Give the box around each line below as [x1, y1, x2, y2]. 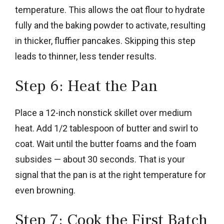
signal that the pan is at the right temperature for [15, 169, 206, 180]
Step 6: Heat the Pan [15, 75, 157, 96]
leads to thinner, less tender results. [15, 50, 156, 61]
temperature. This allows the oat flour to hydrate [15, 4, 205, 15]
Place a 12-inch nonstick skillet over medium [15, 107, 192, 118]
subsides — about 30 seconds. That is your [15, 153, 185, 164]
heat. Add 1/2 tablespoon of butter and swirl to [15, 122, 198, 133]
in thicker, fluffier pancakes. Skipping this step [15, 35, 195, 46]
